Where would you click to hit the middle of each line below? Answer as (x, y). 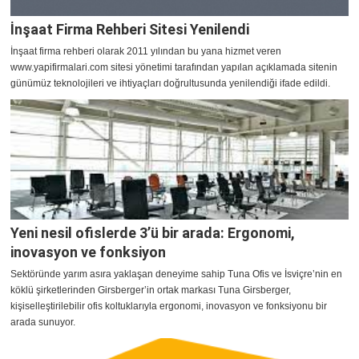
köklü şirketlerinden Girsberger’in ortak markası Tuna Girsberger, (151, 290)
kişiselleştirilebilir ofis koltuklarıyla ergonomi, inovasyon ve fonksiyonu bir (169, 307)
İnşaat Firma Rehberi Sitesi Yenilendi (130, 30)
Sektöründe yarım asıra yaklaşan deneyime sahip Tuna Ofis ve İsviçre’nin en (176, 274)
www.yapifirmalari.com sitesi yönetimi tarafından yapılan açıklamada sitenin (174, 68)
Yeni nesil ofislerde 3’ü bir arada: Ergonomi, (153, 233)
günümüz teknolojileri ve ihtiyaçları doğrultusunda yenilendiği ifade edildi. (170, 84)
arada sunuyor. (43, 323)
